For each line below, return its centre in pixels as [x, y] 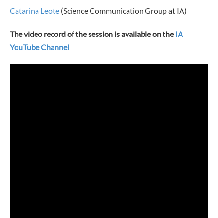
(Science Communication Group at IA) [123, 11]
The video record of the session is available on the [92, 34]
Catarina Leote [35, 11]
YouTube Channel [39, 47]
